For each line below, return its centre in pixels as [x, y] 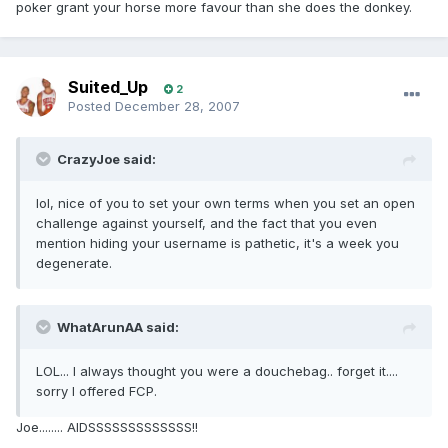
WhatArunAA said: [118, 327]
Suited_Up [108, 87]
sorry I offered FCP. [96, 391]
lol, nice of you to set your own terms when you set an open [225, 203]
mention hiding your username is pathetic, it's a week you [217, 243]
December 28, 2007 [177, 106]
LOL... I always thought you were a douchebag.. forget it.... [217, 371]
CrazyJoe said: [106, 159]
